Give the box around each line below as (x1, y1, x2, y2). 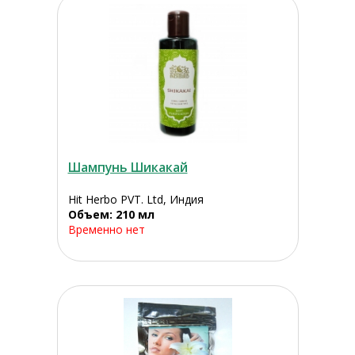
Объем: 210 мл (67, 207, 155, 223)
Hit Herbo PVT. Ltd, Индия (67, 192, 204, 208)
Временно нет (67, 222, 145, 238)
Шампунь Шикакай (67, 158, 188, 177)
